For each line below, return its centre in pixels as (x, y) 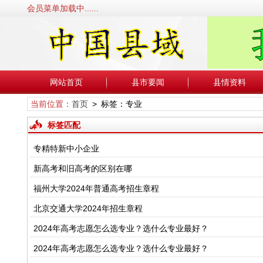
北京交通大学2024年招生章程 (88, 208)
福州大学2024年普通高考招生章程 (96, 188)
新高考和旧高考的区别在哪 (82, 168)
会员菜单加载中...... (63, 8)
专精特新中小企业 (66, 149)
